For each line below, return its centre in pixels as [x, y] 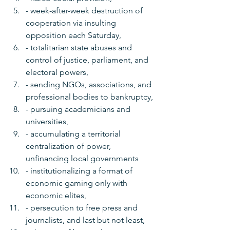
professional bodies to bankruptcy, [90, 97]
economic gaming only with [78, 183]
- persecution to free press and [83, 208]
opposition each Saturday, [74, 35]
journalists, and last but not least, [85, 220]
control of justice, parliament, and [88, 60]
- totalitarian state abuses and [80, 48]
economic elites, [57, 196]
